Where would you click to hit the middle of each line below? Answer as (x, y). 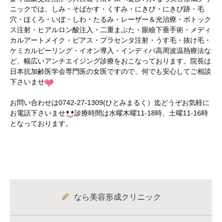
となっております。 (41, 124)
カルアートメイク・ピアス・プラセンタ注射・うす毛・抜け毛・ (111, 40)
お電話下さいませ (38, 113)
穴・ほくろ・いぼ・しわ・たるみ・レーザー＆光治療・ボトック (111, 20)
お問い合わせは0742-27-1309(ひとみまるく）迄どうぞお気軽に (110, 103)
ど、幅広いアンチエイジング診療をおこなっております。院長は (111, 61)
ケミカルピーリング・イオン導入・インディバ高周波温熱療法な (111, 51)
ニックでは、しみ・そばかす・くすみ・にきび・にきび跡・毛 (107, 9)
